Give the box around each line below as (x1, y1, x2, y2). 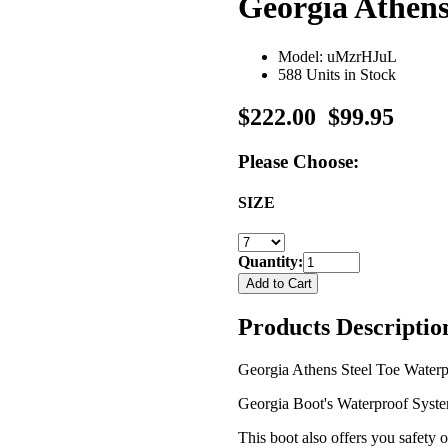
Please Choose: (238, 150, 359, 172)
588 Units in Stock (278, 65, 396, 83)
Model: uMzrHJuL (278, 47, 397, 65)
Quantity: (238, 253, 303, 271)
